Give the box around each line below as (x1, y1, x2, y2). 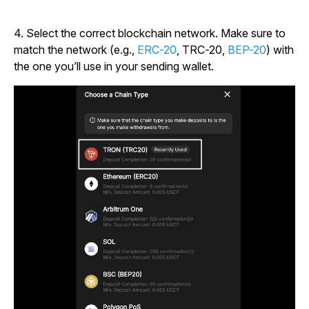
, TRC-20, (177, 42, 228, 57)
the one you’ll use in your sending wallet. (14, 59, 214, 73)
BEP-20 (228, 42, 266, 57)
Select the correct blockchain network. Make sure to (26, 26, 286, 40)
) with (266, 42, 294, 57)
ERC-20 (137, 42, 177, 57)
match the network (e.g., (14, 42, 137, 57)
